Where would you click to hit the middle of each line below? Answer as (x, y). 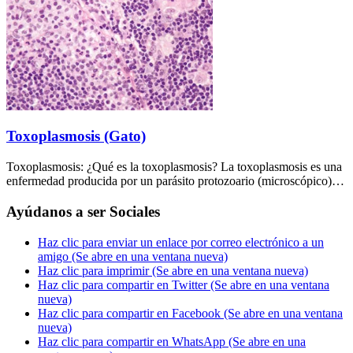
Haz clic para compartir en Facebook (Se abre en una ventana (190, 313)
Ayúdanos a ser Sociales (83, 211)
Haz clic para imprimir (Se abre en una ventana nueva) (173, 270)
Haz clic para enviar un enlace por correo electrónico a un (181, 242)
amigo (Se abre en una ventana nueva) (133, 256)
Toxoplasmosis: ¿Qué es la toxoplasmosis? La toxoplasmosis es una (174, 167)
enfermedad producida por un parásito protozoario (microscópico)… (175, 181)
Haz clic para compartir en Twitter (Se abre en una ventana (184, 284)
